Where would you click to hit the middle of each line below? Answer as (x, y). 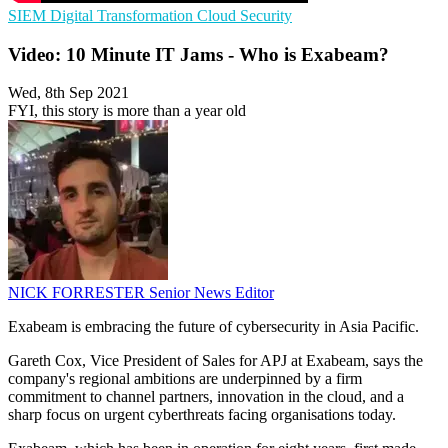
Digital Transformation (123, 15)
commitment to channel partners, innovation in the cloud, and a (206, 397)
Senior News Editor (211, 293)
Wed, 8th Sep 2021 (68, 93)
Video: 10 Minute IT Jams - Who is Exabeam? (198, 54)
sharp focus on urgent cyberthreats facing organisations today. (202, 415)
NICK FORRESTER (78, 293)
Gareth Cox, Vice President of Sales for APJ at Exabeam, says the (215, 361)
